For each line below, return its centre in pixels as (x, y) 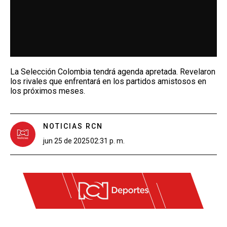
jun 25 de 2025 (66, 141)
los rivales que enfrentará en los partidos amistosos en (108, 81)
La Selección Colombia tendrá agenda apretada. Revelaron (113, 71)
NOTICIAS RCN (73, 126)
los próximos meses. (48, 91)
